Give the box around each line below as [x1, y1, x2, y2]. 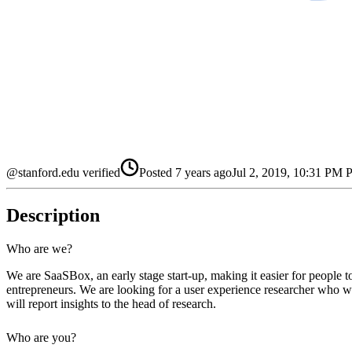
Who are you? [6, 330, 84, 344]
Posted [139, 165, 172, 179]
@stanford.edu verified [6, 165, 120, 179]
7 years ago [175, 165, 232, 179]
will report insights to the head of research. [6, 296, 219, 310]
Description [6, 204, 100, 225]
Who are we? [6, 241, 72, 255]
